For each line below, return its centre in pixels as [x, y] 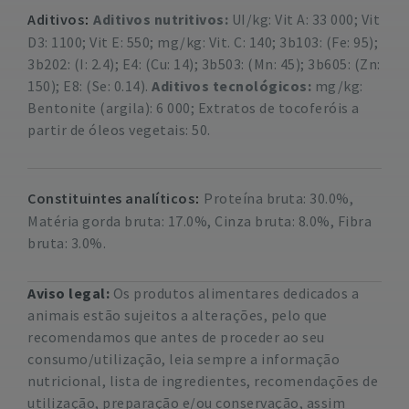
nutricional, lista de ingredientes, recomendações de [203, 381]
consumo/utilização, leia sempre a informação [184, 359]
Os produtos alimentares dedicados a [234, 293]
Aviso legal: [68, 293]
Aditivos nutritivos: [161, 19]
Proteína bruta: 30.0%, [278, 198]
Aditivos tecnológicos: [233, 86]
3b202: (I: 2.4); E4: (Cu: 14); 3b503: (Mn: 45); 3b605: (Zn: [204, 64]
